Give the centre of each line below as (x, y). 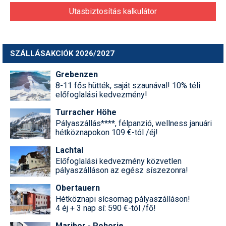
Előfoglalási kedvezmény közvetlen (119, 161)
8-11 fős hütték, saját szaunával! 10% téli (128, 86)
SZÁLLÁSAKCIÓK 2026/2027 (62, 54)
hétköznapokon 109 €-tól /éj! (107, 133)
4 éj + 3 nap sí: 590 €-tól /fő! (106, 208)
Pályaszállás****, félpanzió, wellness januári (134, 124)
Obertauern (78, 188)
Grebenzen (77, 75)
